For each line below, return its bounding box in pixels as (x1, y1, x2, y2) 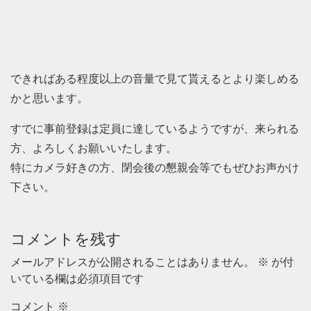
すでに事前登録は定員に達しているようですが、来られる (10, 123, 299, 135)
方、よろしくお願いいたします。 (10, 142, 177, 154)
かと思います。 (10, 92, 88, 104)
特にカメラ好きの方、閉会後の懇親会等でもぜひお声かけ (10, 162, 299, 174)
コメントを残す (10, 230, 121, 248)
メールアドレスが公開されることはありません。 (10, 256, 255, 268)
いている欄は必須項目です (10, 273, 144, 285)
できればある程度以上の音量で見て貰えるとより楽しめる (10, 73, 299, 85)
